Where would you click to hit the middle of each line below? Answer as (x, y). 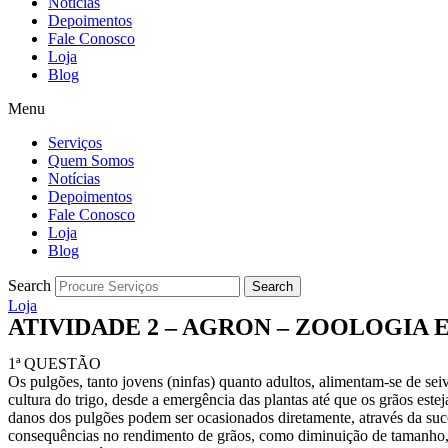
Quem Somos (91, 160)
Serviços (75, 142)
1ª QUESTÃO (54, 363)
